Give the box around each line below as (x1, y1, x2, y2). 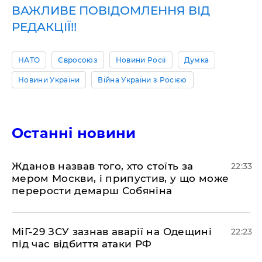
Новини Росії (115, 56, 166, 64)
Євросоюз (58, 56, 98, 64)
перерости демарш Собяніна (12, 185, 173, 196)
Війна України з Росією (98, 75, 187, 84)
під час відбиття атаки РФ (12, 238, 152, 250)
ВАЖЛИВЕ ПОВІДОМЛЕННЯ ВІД (12, 4, 210, 18)
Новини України (18, 75, 80, 84)
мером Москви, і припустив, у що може (12, 173, 229, 184)
